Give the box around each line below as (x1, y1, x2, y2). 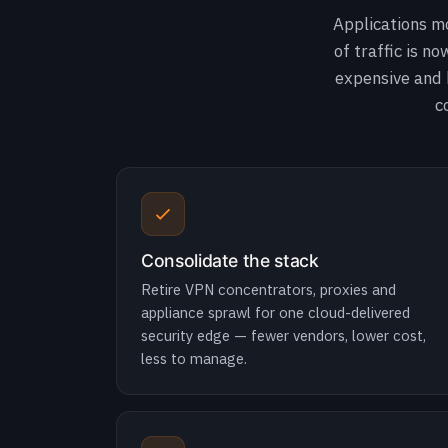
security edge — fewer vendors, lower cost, (141, 326, 426, 345)
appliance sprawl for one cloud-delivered (141, 303, 410, 322)
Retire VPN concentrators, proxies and (141, 280, 396, 299)
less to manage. (141, 349, 247, 368)
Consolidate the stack (141, 250, 319, 271)
